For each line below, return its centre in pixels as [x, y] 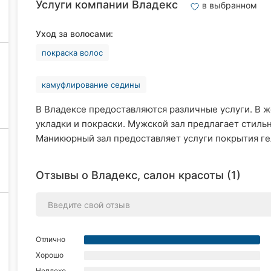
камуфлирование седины [91, 85]
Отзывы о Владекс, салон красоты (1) [138, 175]
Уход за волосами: [74, 34]
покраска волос [72, 53]
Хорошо [50, 255]
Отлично [51, 239]
